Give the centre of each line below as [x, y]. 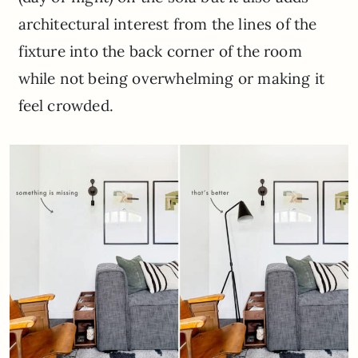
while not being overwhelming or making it [171, 79]
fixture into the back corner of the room [160, 52]
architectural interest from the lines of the [167, 24]
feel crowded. [66, 106]
